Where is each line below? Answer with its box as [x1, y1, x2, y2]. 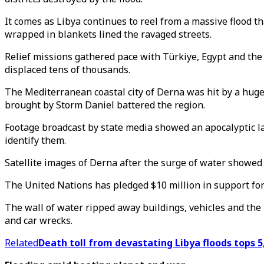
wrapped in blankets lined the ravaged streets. [5, 28, 212, 41]
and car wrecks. [5, 214, 72, 227]
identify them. [5, 134, 66, 147]
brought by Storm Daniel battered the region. [5, 98, 205, 111]
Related [5, 236, 38, 249]
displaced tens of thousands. [5, 63, 130, 76]
